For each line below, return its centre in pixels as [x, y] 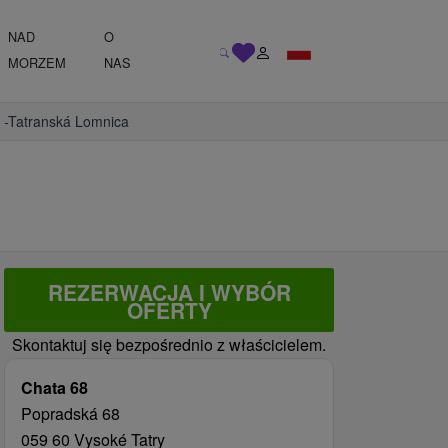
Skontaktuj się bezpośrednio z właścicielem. [169, 344]
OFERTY [169, 310]
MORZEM [36, 62]
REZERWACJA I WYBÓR [169, 292]
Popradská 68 [70, 413]
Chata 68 [54, 387]
